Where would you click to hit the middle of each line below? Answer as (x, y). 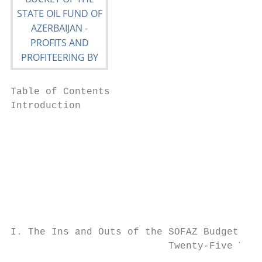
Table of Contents (60, 92)
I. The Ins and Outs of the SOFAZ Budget (125, 232)
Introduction (46, 106)
